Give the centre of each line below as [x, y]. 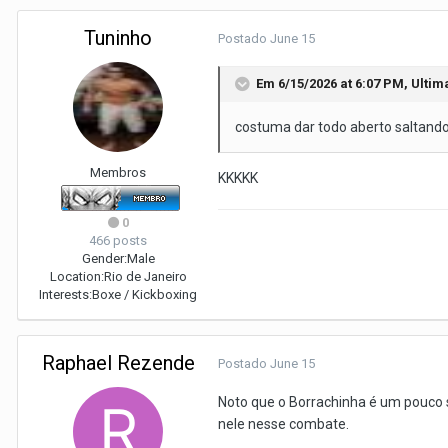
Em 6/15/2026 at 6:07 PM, [333, 83]
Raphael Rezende [118, 363]
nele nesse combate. [283, 424]
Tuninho [118, 38]
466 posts [118, 240]
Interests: [65, 294]
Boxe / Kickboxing [144, 294]
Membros [118, 172]
